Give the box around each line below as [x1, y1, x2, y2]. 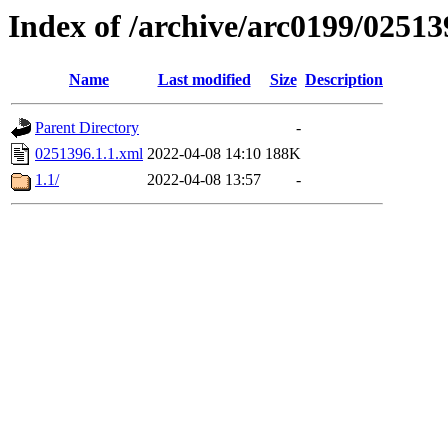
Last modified [157, 71, 251, 89]
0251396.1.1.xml [35, 145, 143, 163]
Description [305, 71, 383, 89]
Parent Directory [35, 119, 139, 137]
